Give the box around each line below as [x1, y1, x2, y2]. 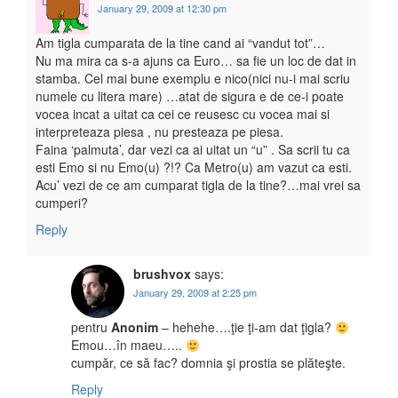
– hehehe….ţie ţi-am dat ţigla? [158, 318, 335, 337]
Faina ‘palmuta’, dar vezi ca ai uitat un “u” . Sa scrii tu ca [36, 140, 350, 159]
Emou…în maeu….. [71, 336, 186, 354]
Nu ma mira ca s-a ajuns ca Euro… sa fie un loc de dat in [36, 52, 356, 70]
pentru [71, 318, 111, 337]
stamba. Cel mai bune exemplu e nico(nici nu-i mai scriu [36, 69, 350, 88]
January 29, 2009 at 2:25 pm [133, 285, 257, 300]
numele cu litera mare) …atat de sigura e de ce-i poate [36, 87, 344, 106]
